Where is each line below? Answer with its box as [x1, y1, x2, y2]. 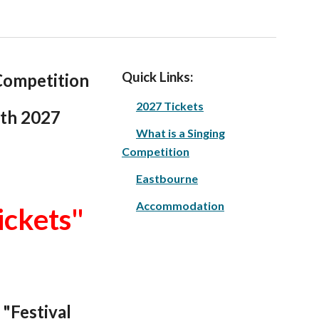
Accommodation [135, 199, 224, 212]
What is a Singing [135, 126, 225, 140]
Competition [121, 145, 189, 158]
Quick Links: [121, 69, 193, 85]
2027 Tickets [135, 99, 204, 113]
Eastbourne [135, 172, 198, 185]
